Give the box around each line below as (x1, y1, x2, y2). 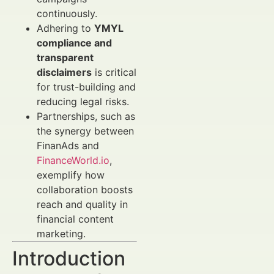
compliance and (37, 37, 112, 49)
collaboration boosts (37, 183, 133, 196)
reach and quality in (37, 198, 128, 210)
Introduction (12, 246, 125, 270)
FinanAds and (37, 139, 99, 152)
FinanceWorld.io (37, 154, 109, 166)
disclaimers (37, 66, 92, 78)
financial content (37, 213, 114, 225)
